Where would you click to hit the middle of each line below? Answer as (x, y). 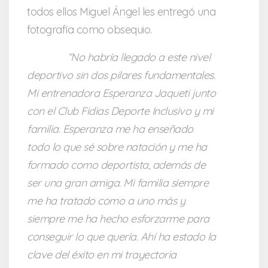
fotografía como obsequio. (89, 30)
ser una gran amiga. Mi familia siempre (118, 183)
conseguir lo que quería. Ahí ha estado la (121, 237)
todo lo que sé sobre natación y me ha (117, 147)
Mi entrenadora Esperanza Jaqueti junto (121, 93)
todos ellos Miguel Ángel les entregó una (121, 12)
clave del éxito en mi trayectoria (102, 255)
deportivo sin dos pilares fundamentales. (121, 75)
